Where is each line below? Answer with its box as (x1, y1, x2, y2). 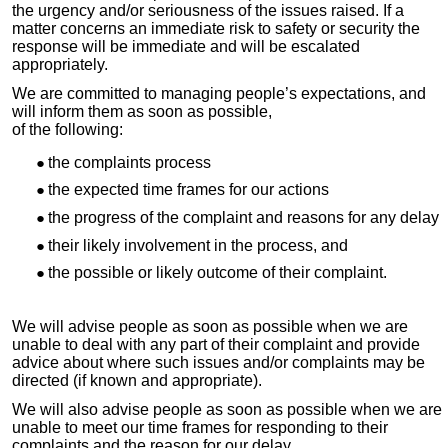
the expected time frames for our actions (48, 181, 329, 199)
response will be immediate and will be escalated (12, 37, 360, 55)
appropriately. (12, 55, 108, 73)
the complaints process (48, 153, 211, 171)
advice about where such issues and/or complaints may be (12, 354, 425, 372)
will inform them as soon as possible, (12, 102, 272, 120)
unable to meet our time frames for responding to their (12, 418, 388, 436)
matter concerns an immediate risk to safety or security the (12, 19, 420, 37)
